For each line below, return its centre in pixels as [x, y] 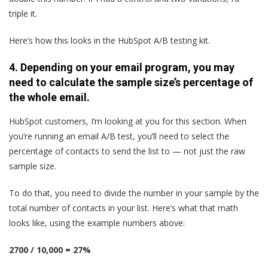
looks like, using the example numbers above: [97, 223]
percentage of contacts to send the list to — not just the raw [127, 151]
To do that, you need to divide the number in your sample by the [134, 193]
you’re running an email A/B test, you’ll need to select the [119, 136]
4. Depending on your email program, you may [122, 67]
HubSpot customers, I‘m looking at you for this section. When [128, 121]
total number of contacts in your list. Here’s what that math [124, 208]
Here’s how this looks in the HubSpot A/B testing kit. [109, 40]
